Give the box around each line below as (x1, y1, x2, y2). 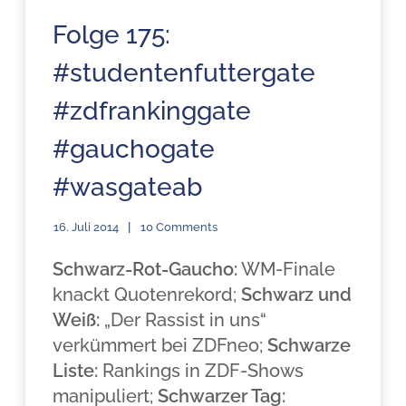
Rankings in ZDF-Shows (98, 360, 304, 382)
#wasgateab (53, 172, 203, 202)
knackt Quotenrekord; (53, 284, 242, 305)
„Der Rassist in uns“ (100, 309, 267, 331)
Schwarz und (241, 284, 353, 305)
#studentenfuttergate (53, 58, 316, 88)
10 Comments (140, 220, 218, 234)
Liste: (53, 360, 99, 382)
